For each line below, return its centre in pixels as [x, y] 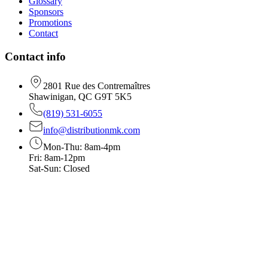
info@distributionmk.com [92, 130]
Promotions [50, 23]
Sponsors [46, 12]
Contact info [35, 57]
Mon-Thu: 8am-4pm [82, 147]
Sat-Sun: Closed [59, 168]
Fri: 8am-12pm [57, 157]
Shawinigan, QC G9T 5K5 [80, 96]
